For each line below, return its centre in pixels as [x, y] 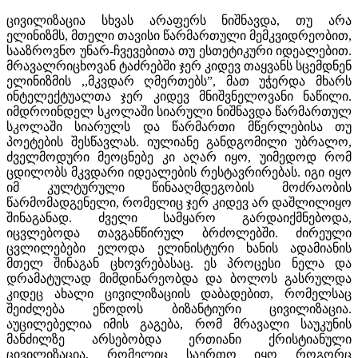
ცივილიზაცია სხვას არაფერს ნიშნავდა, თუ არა [179, 20]
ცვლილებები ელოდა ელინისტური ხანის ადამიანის [179, 248]
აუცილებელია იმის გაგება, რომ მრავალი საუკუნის [179, 324]
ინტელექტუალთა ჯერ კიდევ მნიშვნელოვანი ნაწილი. [179, 96]
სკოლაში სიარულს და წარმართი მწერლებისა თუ [179, 126]
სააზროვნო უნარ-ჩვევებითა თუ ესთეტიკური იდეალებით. [179, 50]
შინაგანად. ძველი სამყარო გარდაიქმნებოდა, [179, 217]
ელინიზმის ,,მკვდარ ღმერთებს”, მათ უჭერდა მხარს [179, 81]
